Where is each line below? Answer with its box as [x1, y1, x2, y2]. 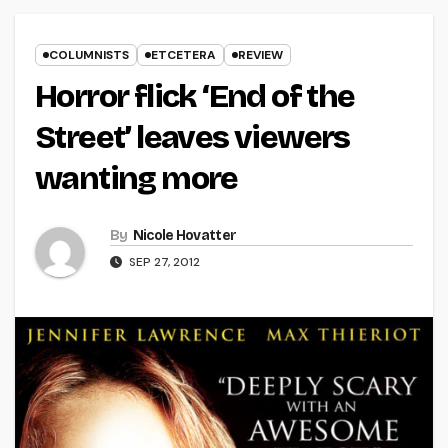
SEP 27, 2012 [126, 254, 200, 271]
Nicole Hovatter [132, 227, 237, 245]
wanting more [35, 159, 238, 199]
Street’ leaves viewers [35, 118, 350, 158]
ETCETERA [151, 47, 216, 64]
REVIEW [238, 47, 283, 64]
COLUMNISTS [49, 47, 129, 64]
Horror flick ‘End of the [35, 77, 355, 117]
